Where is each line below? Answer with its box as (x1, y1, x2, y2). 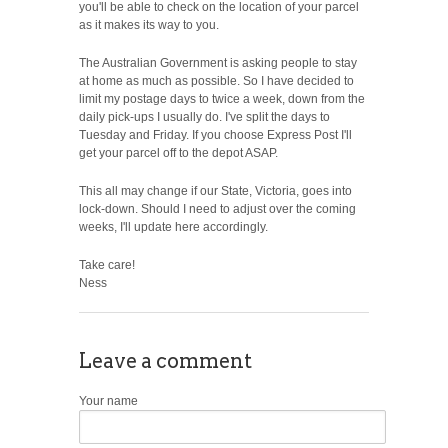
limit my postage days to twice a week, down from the (79, 91, 365, 106)
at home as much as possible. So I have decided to (79, 73, 354, 88)
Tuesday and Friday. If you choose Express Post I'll (79, 127, 352, 142)
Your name (79, 393, 138, 408)
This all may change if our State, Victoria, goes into (79, 183, 352, 198)
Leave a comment (79, 348, 252, 373)
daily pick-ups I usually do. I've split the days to (79, 109, 330, 124)
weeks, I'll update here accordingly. (79, 219, 268, 234)
